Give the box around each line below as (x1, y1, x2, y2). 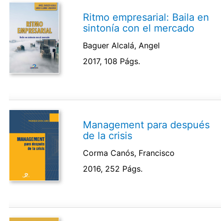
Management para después (83, 118, 210, 131)
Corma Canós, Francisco (83, 147, 175, 158)
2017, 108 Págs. (83, 56, 141, 66)
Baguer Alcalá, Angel (83, 40, 160, 50)
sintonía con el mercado (83, 22, 195, 34)
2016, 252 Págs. (83, 163, 143, 174)
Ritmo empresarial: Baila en (83, 11, 210, 23)
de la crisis (83, 129, 133, 142)
